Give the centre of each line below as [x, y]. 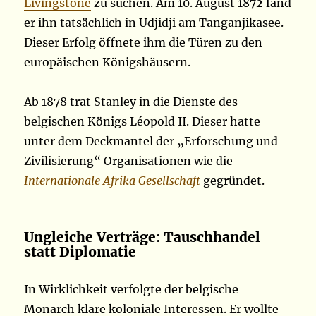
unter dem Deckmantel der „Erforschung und [151, 141]
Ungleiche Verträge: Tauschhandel [142, 237]
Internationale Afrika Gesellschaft [113, 181]
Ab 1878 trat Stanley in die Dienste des [131, 102]
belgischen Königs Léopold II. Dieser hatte [142, 122]
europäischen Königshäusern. [108, 62]
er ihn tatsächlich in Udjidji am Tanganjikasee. [154, 23]
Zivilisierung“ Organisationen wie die [129, 161]
